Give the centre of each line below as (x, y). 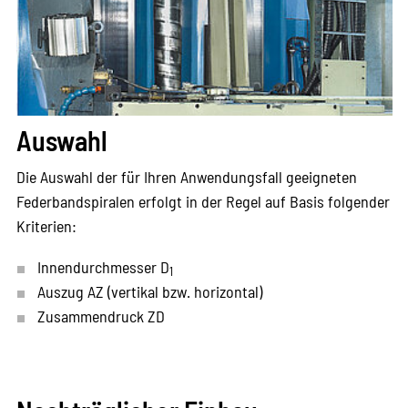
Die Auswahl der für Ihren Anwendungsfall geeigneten (186, 177)
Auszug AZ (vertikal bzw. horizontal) (149, 292)
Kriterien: (46, 226)
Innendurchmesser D (103, 267)
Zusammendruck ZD (101, 316)
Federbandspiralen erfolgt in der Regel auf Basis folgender (203, 202)
